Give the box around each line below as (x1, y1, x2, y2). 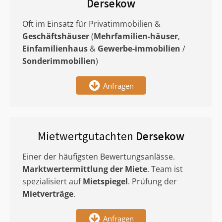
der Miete (110, 164, 147, 174)
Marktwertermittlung (22, 164, 108, 174)
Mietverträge (22, 188, 73, 199)
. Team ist (147, 164, 183, 174)
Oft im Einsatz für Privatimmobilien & (22, 18, 161, 29)
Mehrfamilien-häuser (94, 31, 178, 42)
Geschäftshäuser (22, 31, 89, 42)
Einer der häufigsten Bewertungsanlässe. (22, 151, 175, 162)
